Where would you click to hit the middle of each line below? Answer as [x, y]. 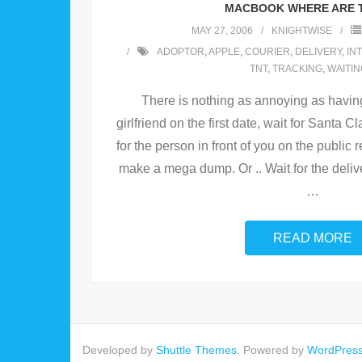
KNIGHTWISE [302, 31]
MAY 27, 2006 [222, 31]
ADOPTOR [180, 52]
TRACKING [297, 69]
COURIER [267, 52]
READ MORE [313, 238]
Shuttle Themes [196, 350]
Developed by [119, 350]
